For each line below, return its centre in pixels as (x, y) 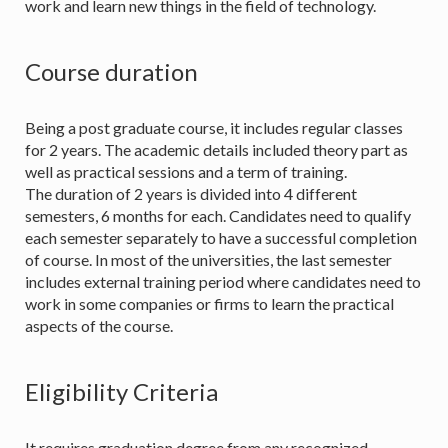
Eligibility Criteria (121, 392)
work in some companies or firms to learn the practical (209, 304)
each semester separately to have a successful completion (221, 238)
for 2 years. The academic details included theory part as (216, 150)
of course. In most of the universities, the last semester (208, 260)
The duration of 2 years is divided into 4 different (191, 194)
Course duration (111, 72)
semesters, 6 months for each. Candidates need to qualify (218, 216)
